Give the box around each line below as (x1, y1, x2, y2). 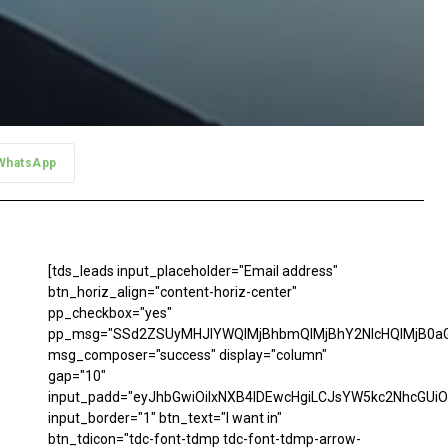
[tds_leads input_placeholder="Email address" (48, 263, 338, 280)
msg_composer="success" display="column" (48, 347, 327, 364)
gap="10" (48, 368, 106, 385)
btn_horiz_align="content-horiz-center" (48, 284, 297, 301)
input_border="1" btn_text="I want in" (48, 410, 282, 427)
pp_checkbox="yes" (48, 305, 172, 322)
